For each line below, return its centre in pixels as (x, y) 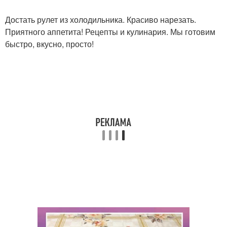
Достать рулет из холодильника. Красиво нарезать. (101, 20)
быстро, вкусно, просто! (49, 44)
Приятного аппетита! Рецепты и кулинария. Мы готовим (110, 32)
